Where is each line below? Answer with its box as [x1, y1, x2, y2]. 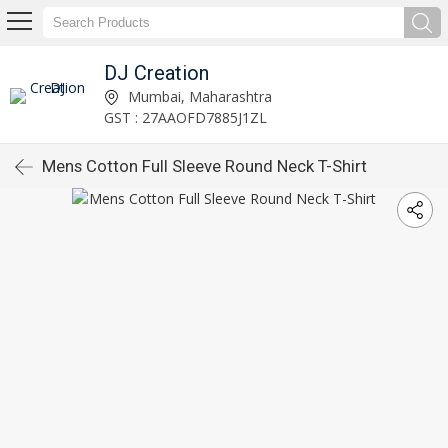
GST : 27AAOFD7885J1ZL [104, 107, 268, 127]
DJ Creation [104, 60, 210, 85]
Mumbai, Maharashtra [124, 86, 273, 106]
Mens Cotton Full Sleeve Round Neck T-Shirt [42, 156, 367, 176]
